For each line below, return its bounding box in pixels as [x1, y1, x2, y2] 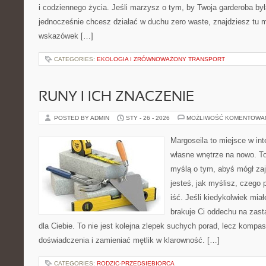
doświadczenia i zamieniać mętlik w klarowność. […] [39, 236, 220, 245]
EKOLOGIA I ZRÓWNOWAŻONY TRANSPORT [97, 56, 225, 62]
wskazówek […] [39, 31, 93, 40]
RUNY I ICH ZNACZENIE [39, 91, 194, 104]
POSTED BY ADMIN [54, 115, 111, 121]
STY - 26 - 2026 [126, 115, 170, 121]
